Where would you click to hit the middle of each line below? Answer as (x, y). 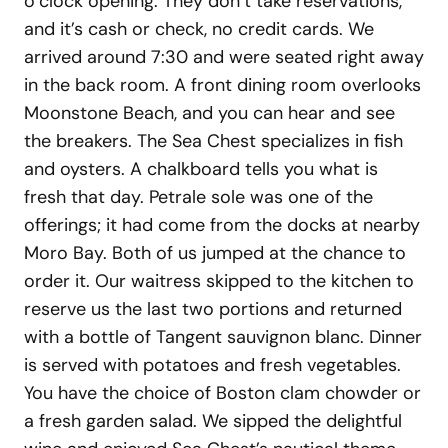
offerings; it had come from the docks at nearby (222, 224)
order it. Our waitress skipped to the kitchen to (219, 280)
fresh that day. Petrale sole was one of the (198, 196)
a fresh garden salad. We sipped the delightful (213, 420)
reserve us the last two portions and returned (213, 308)
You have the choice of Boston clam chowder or (222, 392)
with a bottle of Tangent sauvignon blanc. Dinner (223, 336)
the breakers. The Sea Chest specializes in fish (213, 140)
